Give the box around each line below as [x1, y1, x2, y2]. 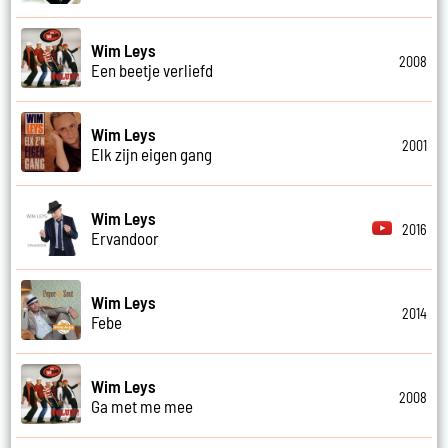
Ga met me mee [91, 395, 194, 416]
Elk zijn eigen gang [91, 143, 213, 164]
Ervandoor [91, 227, 160, 248]
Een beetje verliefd [91, 59, 214, 80]
